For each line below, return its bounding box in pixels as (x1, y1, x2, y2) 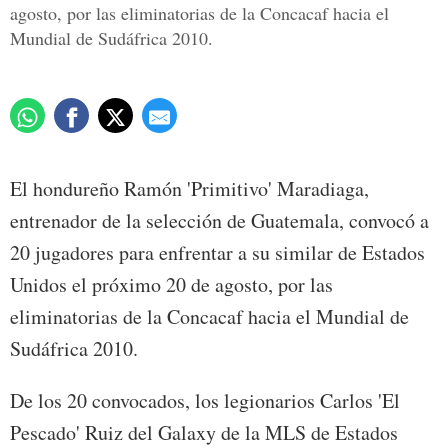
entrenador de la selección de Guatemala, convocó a (10, 207, 429, 235)
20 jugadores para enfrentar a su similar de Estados (10, 239, 425, 267)
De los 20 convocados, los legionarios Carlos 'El (10, 387, 400, 415)
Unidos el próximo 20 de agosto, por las (10, 271, 333, 299)
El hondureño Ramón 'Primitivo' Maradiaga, (10, 175, 369, 203)
